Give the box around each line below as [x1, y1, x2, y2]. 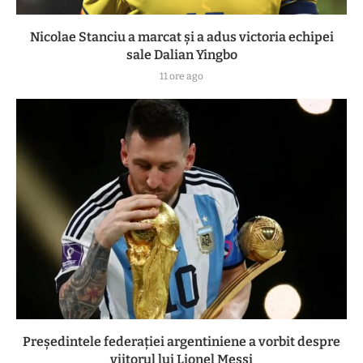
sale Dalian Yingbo [126, 46, 237, 62]
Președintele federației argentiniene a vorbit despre [23, 333, 340, 349]
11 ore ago [160, 70, 203, 82]
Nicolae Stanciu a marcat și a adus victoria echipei [29, 28, 334, 45]
